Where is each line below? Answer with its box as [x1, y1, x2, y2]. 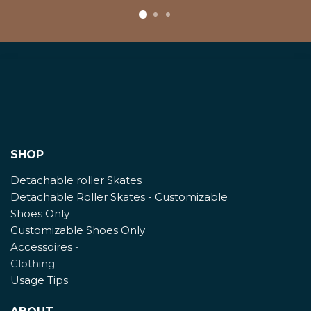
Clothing [10, 257, 55, 271]
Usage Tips [10, 274, 68, 287]
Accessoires [10, 240, 72, 254]
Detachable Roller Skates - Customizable [10, 190, 228, 204]
